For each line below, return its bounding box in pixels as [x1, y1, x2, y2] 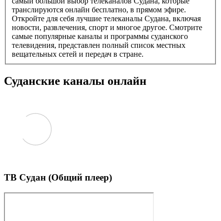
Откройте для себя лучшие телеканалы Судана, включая [12, 14, 201, 23]
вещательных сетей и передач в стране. [12, 50, 144, 59]
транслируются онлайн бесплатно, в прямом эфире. [12, 5, 186, 14]
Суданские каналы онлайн [4, 74, 147, 88]
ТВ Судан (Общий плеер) [4, 172, 112, 183]
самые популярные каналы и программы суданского [12, 32, 188, 41]
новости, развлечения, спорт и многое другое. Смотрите [12, 23, 202, 32]
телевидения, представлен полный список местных [12, 41, 185, 50]
